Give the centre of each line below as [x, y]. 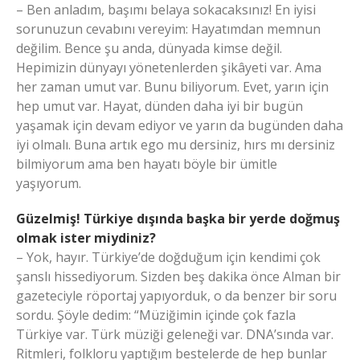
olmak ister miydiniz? [86, 238]
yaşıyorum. [49, 184]
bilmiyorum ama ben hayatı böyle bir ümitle [147, 164]
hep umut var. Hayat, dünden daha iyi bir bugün [160, 106]
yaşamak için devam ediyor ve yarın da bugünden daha [180, 126]
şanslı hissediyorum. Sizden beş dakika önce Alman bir [178, 277]
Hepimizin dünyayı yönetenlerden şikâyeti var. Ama [169, 68]
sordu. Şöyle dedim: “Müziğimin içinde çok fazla [156, 315]
